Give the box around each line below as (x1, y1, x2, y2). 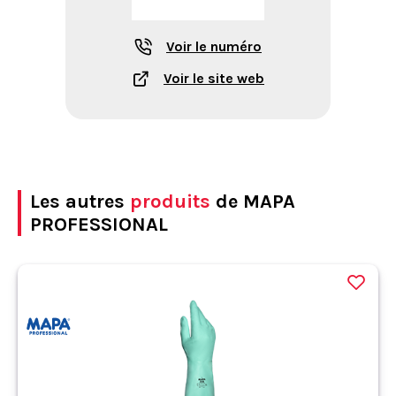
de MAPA (210, 189, 295, 213)
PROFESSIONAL (30, 212, 168, 236)
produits (130, 189, 210, 213)
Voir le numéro (166, 38, 262, 55)
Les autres (30, 189, 130, 213)
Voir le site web (164, 70, 264, 87)
